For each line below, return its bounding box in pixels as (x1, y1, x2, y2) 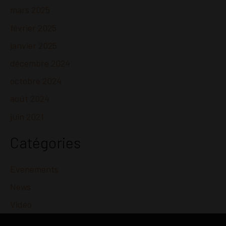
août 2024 (10, 93, 49, 104)
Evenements (10, 163, 59, 175)
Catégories (10, 133, 81, 152)
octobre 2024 (10, 75, 62, 87)
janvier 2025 (10, 39, 57, 51)
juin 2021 (10, 110, 44, 122)
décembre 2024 (10, 58, 70, 69)
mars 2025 (10, 4, 50, 16)
